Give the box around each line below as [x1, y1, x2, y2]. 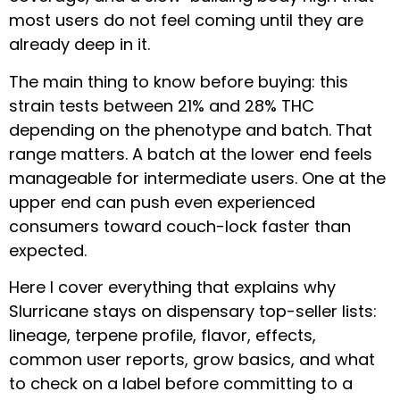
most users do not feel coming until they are [9, 9, 363, 32]
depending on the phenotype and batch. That [9, 118, 372, 141]
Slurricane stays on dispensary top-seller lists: [9, 300, 377, 323]
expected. [9, 238, 87, 262]
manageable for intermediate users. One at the [9, 166, 386, 189]
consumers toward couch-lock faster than [9, 214, 351, 237]
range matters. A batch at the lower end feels [9, 142, 372, 165]
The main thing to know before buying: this [9, 70, 348, 93]
